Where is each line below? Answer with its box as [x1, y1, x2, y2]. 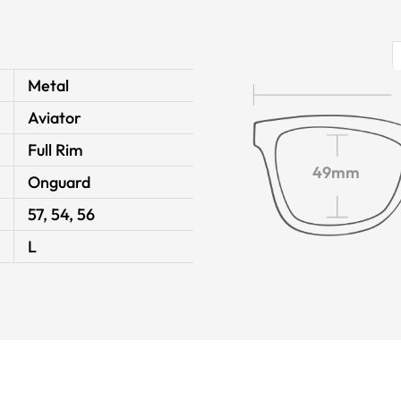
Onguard [28, 172, 90, 192]
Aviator [28, 107, 81, 128]
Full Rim [28, 140, 83, 160]
